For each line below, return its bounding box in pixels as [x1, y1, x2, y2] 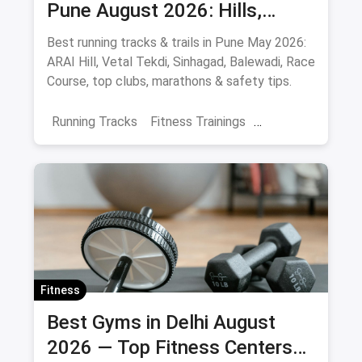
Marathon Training [52, 145, 153, 162]
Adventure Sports [52, 178, 153, 194]
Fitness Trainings [150, 113, 246, 129]
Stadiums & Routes [47, 23, 213, 47]
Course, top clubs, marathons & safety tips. [47, 73, 292, 89]
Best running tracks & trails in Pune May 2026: [47, 34, 306, 50]
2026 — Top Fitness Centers [47, 335, 293, 359]
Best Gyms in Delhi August [47, 310, 276, 334]
